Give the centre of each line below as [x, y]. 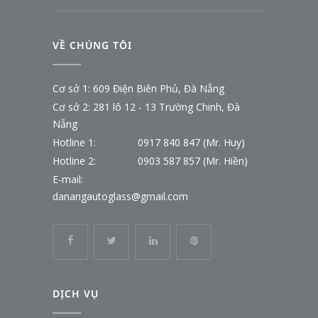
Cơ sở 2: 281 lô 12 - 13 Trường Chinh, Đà [146, 106]
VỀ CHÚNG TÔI [92, 45]
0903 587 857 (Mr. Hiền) [193, 160]
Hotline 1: [74, 142]
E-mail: [68, 179]
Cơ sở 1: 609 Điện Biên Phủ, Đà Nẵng [138, 88]
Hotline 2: [74, 160]
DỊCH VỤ [76, 293]
